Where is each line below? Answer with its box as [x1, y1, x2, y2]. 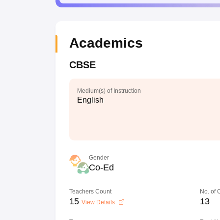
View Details [81, 199, 116, 206]
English [77, 96, 104, 104]
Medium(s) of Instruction [77, 87, 141, 94]
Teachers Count [69, 188, 111, 195]
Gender [88, 154, 109, 161]
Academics [69, 35, 143, 51]
